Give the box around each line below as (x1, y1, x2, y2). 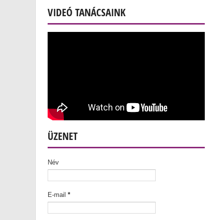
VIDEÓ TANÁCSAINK (48, 5, 126, 19)
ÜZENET (48, 129, 78, 143)
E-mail (48, 191, 68, 198)
